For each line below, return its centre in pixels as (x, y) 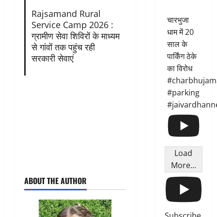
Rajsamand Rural (66, 13)
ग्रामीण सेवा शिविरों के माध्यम (75, 36)
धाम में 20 (180, 32)
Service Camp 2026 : (72, 24)
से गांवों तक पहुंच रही (63, 47)
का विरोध (179, 69)
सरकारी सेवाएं (52, 58)
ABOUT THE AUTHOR (55, 181)
